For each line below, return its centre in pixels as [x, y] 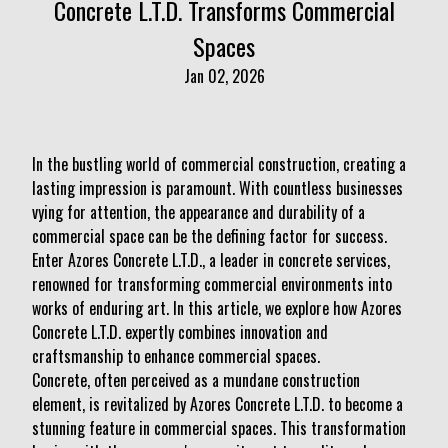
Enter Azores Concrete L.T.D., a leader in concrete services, [211, 260]
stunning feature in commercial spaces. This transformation [219, 428]
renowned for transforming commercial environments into [212, 284]
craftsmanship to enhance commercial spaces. [176, 356]
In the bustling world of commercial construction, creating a [219, 164]
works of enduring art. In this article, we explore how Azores [217, 308]
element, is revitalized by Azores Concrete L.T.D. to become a [217, 404]
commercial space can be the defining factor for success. [209, 236]
